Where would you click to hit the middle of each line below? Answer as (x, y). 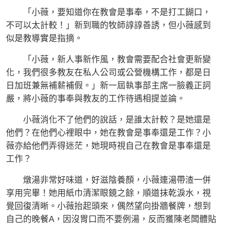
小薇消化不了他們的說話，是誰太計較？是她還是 (108, 120)
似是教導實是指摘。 (44, 39)
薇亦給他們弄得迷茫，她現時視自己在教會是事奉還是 (108, 146)
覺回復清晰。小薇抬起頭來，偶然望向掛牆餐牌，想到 (108, 206)
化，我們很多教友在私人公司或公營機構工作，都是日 (108, 73)
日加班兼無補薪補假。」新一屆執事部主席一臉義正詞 (108, 86)
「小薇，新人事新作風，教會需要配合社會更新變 (108, 60)
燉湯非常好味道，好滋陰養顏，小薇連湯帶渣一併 (108, 180)
